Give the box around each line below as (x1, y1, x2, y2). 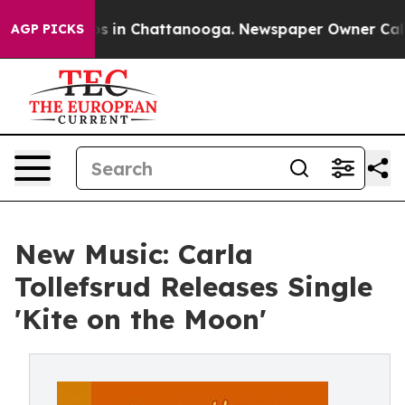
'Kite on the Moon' (14, 302, 267, 336)
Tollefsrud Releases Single (14, 269, 372, 304)
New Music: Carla (14, 237, 253, 271)
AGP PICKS (11, 21, 84, 37)
